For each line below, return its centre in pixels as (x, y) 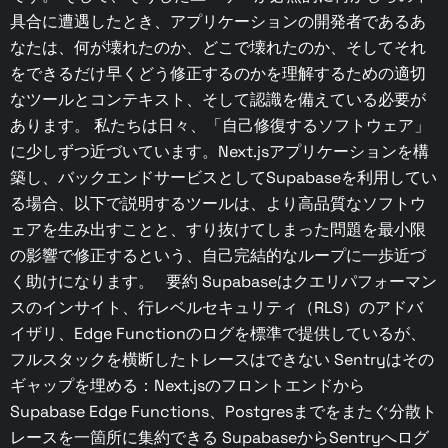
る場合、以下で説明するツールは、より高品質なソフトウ (218, 203)
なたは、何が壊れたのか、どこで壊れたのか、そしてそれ (218, 47)
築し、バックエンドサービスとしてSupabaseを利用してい (223, 177)
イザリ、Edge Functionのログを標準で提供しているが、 (218, 333)
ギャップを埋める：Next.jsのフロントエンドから (187, 385)
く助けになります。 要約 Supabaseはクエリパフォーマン (223, 281)
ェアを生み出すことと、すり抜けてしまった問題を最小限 (218, 229)
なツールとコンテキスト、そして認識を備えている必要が (218, 99)
